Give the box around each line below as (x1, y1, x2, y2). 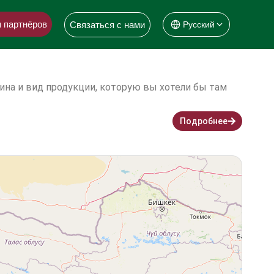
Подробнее (180, 116, 228, 126)
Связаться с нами (70, 19, 145, 30)
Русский (183, 20, 215, 29)
